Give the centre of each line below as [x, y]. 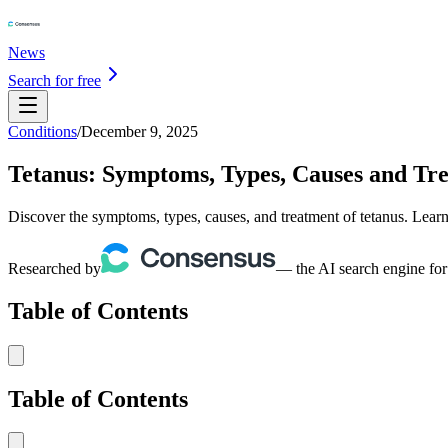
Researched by [54, 268]
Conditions [42, 131]
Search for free [54, 80]
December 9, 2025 [139, 131]
